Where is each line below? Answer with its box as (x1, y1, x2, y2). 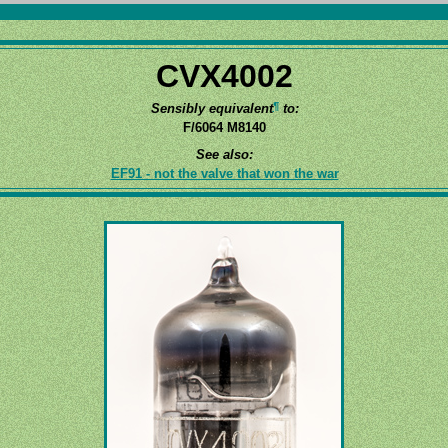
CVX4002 (156, 58, 293, 94)
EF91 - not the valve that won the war (110, 165, 339, 181)
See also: (196, 146, 253, 162)
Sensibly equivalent (150, 101, 273, 116)
